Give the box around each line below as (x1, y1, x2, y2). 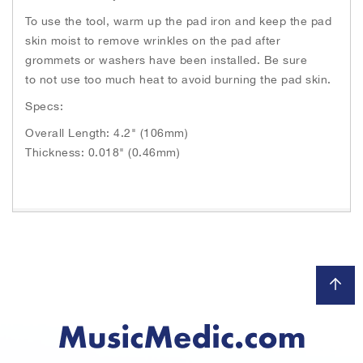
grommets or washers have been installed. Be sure (25, 53, 307, 66)
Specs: (25, 99, 63, 113)
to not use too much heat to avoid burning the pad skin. (25, 72, 331, 86)
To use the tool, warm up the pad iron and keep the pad (25, 14, 331, 28)
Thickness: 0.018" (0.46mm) (25, 145, 180, 159)
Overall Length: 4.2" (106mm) (25, 126, 188, 139)
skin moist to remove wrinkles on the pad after (25, 33, 280, 47)
